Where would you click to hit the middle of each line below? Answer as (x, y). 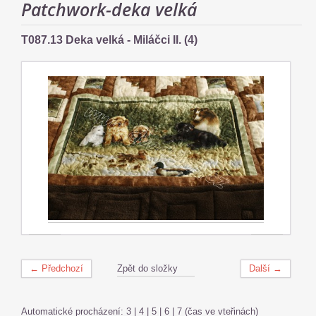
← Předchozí (56, 268)
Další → (266, 268)
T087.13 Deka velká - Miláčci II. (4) (109, 40)
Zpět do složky (147, 268)
